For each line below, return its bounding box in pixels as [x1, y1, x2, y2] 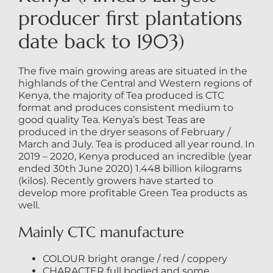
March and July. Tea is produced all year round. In [18, 138, 255, 151]
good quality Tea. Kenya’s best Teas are [18, 114, 205, 126]
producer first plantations [18, 6, 242, 31]
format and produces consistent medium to [18, 102, 233, 114]
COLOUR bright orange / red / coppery [42, 253, 227, 265]
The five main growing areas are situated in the [18, 65, 247, 77]
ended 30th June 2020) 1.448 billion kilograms [18, 163, 242, 175]
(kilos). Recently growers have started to [18, 175, 213, 187]
